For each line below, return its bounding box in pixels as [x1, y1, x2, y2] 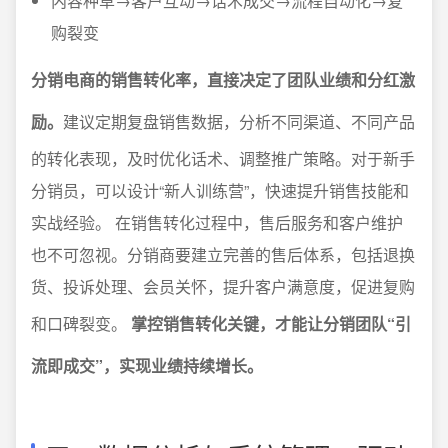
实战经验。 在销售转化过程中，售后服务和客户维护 [31, 211, 403, 234]
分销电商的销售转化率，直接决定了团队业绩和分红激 [31, 68, 415, 91]
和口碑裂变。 [31, 312, 131, 335]
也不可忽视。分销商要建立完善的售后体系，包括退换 [31, 243, 415, 266]
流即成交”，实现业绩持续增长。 [31, 354, 263, 377]
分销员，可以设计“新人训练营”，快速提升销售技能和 [31, 179, 409, 202]
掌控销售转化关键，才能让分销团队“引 [131, 312, 411, 335]
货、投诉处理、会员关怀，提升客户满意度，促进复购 [31, 275, 415, 298]
